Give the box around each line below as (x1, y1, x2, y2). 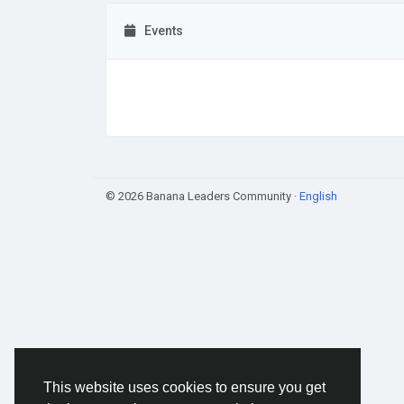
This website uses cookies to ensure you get (43, 380, 326, 396)
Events (144, 23, 183, 38)
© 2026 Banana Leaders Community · (106, 189, 299, 203)
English (299, 189, 337, 203)
